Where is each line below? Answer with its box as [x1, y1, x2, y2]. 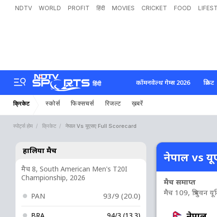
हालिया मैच [23, 145, 57, 155]
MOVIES [112, 4, 135, 12]
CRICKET [141, 4, 167, 12]
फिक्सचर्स [71, 100, 94, 106]
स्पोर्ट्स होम [13, 123, 33, 129]
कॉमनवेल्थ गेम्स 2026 [136, 78, 190, 87]
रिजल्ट [105, 100, 121, 106]
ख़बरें [131, 100, 143, 106]
